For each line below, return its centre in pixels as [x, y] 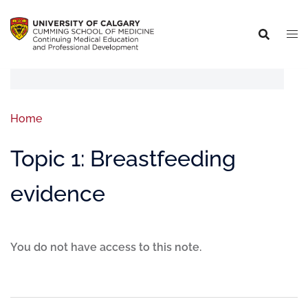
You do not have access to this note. [106, 247]
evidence [58, 194]
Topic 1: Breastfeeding [123, 158]
